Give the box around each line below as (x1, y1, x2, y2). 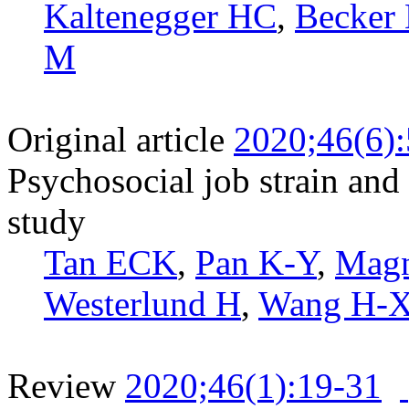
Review (7, 365, 116, 405)
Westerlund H (44, 283, 241, 323)
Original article (7, 119, 225, 159)
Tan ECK (44, 242, 177, 282)
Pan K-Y (195, 242, 317, 282)
